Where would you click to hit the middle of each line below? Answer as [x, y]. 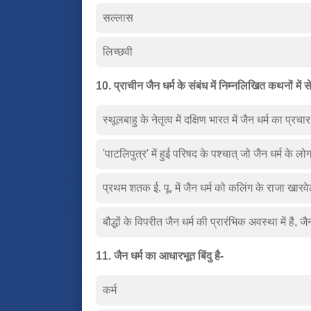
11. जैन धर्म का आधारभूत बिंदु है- [160, 255]
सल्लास [118, 17]
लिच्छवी [118, 51]
